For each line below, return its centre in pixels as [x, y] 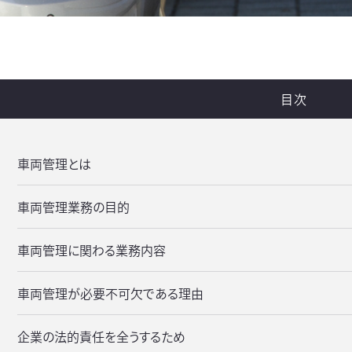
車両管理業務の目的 [73, 206]
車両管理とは [54, 163]
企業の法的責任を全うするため [101, 336]
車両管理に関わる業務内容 [92, 249]
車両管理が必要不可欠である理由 [110, 293]
